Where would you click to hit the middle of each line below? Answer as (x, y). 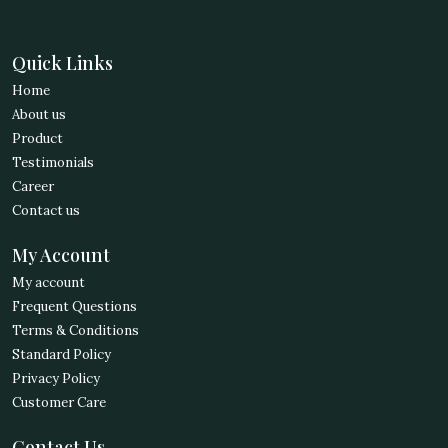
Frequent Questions (74, 307)
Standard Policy (61, 355)
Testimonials (53, 163)
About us (39, 115)
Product (37, 139)
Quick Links (62, 62)
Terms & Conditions (75, 331)
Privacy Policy (56, 379)
